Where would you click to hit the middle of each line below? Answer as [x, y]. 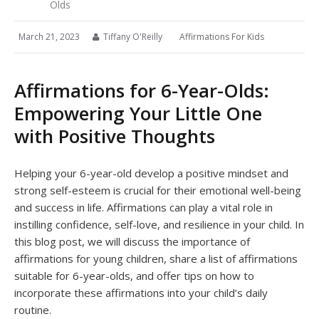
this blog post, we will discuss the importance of [132, 241]
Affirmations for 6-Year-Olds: [142, 90]
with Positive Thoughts [115, 136]
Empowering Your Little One [138, 113]
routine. [33, 309]
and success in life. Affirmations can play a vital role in [143, 207]
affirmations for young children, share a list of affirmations [156, 258]
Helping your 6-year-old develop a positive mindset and [151, 173]
